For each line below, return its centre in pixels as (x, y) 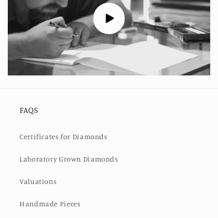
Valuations (38, 182)
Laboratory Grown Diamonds (69, 159)
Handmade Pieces (50, 204)
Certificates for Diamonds (64, 137)
